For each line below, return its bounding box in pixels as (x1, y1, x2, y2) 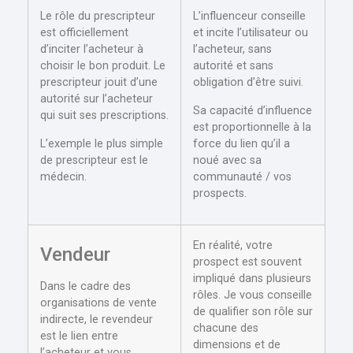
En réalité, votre (193, 239, 273, 253)
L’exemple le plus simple (40, 136, 163, 150)
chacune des (193, 321, 258, 336)
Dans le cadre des (40, 280, 131, 294)
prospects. (193, 186, 247, 200)
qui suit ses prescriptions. (40, 109, 169, 123)
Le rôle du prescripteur (40, 9, 155, 24)
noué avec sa (193, 153, 262, 167)
